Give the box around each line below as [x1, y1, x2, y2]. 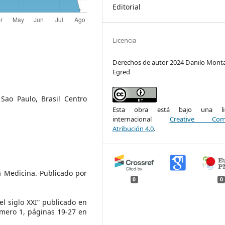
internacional [113, 114, 170, 124]
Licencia [113, 35, 137, 45]
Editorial [113, 2, 141, 12]
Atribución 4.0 [113, 124, 154, 133]
